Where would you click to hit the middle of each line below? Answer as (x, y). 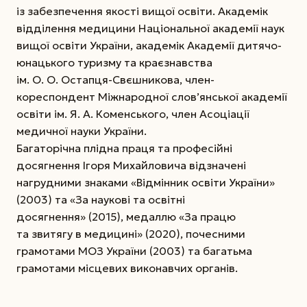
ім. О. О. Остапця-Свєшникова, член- (115, 79)
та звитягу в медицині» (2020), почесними (131, 233)
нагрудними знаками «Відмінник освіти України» (146, 182)
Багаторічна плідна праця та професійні (124, 148)
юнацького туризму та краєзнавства (114, 62)
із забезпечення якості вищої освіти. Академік (142, 11)
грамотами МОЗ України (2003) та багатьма (134, 250)
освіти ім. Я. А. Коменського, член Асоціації (133, 113)
